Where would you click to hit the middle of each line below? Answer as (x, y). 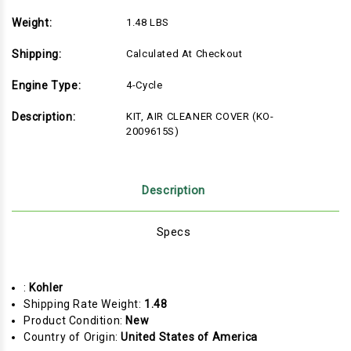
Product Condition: (75, 321)
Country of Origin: (72, 337)
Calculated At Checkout (185, 54)
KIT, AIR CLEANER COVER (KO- (200, 117)
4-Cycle (145, 85)
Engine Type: (47, 86)
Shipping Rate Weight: (84, 304)
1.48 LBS (148, 23)
